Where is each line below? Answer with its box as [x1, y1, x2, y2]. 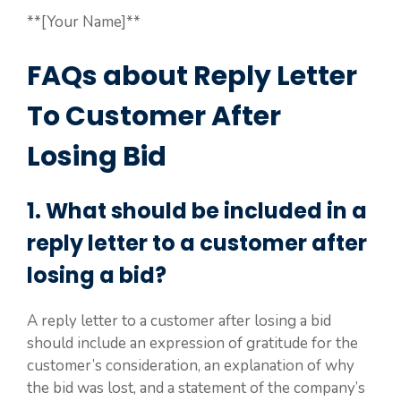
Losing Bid [27, 137, 166, 175]
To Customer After [27, 97, 281, 135]
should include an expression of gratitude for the [27, 332, 358, 354]
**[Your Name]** [27, 12, 141, 32]
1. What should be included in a [27, 195, 367, 226]
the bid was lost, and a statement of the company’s [27, 377, 365, 398]
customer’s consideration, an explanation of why [27, 354, 354, 376]
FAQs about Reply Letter [27, 56, 357, 95]
